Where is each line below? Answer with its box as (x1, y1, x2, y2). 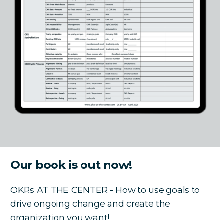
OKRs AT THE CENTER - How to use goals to (10, 184, 200, 195)
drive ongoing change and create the (10, 198, 170, 209)
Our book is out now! (10, 157, 132, 172)
